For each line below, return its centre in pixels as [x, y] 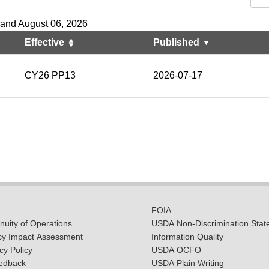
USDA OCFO [176, 250]
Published [177, 42]
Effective [46, 42]
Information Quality [187, 237]
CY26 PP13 [50, 75]
